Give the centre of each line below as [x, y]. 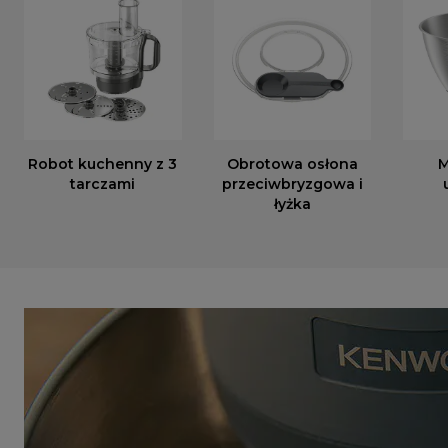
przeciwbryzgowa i [293, 184]
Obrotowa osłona [293, 164]
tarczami [103, 184]
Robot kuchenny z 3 [103, 164]
